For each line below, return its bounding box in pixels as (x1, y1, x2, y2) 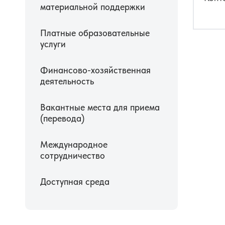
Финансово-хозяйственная (40, 65, 151, 76)
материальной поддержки (40, 2, 145, 13)
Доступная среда (40, 176, 109, 187)
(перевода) (40, 113, 84, 124)
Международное (40, 139, 107, 150)
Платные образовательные (40, 28, 150, 39)
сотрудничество (40, 150, 105, 161)
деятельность (40, 76, 94, 87)
